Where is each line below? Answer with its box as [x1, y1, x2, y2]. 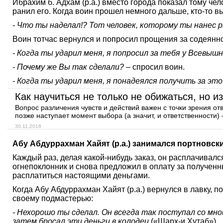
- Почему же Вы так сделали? [12, 63, 124, 71]
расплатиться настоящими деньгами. [12, 171, 150, 180]
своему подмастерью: [12, 194, 93, 203]
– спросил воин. [124, 63, 185, 71]
